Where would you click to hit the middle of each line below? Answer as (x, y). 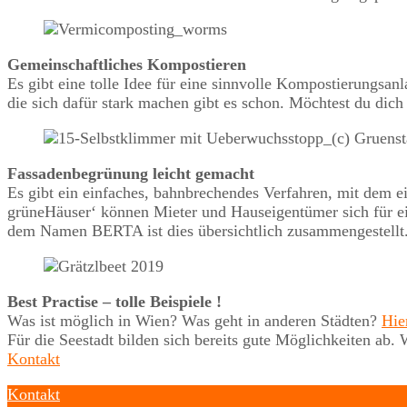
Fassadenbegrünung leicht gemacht (131, 173)
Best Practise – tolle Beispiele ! (114, 301)
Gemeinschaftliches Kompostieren (127, 64)
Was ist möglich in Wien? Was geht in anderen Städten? (194, 320)
